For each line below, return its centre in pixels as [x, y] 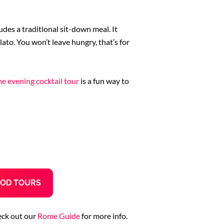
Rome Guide [59, 215]
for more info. [104, 215]
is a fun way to [104, 80]
